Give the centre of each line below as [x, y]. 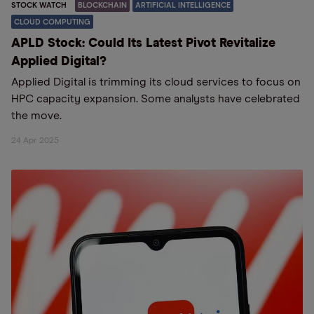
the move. [36, 116]
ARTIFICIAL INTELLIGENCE [183, 5]
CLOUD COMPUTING [52, 22]
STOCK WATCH [39, 5]
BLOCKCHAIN [102, 5]
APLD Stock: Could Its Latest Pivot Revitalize [143, 43]
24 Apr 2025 [35, 141]
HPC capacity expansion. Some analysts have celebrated [156, 99]
